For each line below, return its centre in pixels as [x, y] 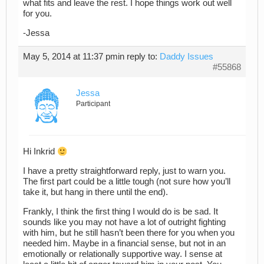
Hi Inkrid [40, 152]
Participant [93, 103]
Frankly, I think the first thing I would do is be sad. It [121, 211]
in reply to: [139, 56]
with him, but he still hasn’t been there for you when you [129, 232]
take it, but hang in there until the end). [95, 192]
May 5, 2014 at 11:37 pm [70, 56]
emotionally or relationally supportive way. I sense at [123, 254]
